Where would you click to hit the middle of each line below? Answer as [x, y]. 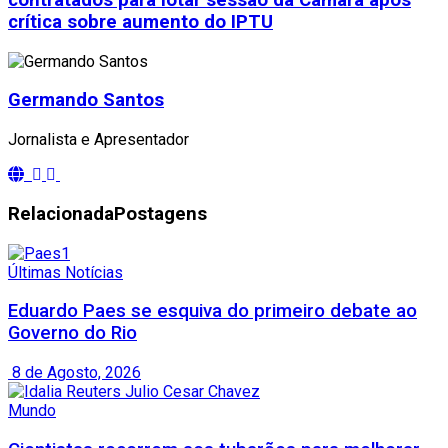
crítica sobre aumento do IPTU [140, 22]
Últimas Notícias [65, 272]
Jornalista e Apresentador [98, 140]
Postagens [160, 213]
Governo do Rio [72, 333]
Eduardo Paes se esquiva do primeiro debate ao [212, 311]
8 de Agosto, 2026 [74, 373]
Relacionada [61, 213]
